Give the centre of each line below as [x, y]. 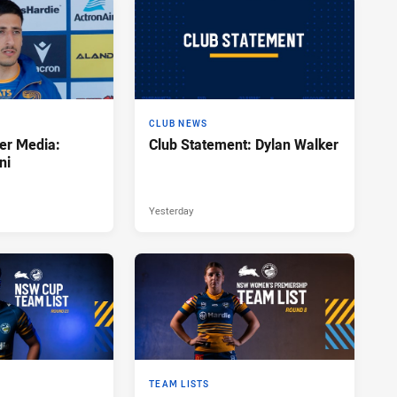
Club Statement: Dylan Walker [244, 145]
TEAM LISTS [179, 384]
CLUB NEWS [179, 124]
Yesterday [171, 211]
